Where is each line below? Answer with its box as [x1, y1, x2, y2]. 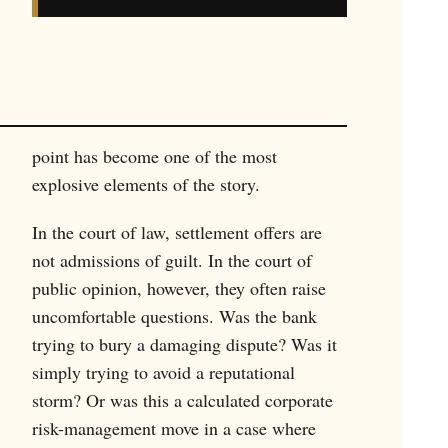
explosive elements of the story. [31, 172, 260, 197]
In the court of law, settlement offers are [31, 220, 322, 245]
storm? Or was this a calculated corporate [31, 388, 333, 413]
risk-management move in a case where [31, 416, 316, 441]
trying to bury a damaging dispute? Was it [31, 332, 337, 357]
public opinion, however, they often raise [31, 276, 326, 301]
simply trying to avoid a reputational [31, 360, 295, 385]
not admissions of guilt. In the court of [31, 248, 312, 273]
